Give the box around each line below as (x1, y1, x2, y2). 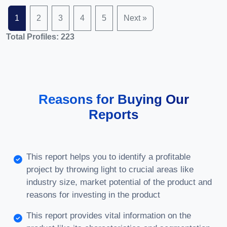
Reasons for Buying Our (38, 92, 189, 106)
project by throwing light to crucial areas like (26, 165, 194, 174)
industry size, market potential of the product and (26, 177, 212, 187)
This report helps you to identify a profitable (26, 152, 191, 162)
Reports (89, 107, 138, 122)
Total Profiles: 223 (6, 32, 74, 41)
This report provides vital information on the (26, 211, 191, 220)
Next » (124, 14, 147, 22)
